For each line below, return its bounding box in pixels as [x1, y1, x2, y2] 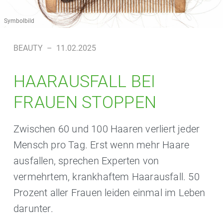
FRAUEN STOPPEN [13, 92, 157, 112]
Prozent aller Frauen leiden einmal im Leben [13, 187, 206, 199]
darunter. [13, 203, 53, 215]
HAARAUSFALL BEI [13, 71, 156, 91]
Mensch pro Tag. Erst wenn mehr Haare [13, 139, 190, 151]
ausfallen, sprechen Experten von [13, 155, 159, 167]
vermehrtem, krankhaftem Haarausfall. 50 [13, 171, 200, 183]
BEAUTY [13, 43, 43, 53]
